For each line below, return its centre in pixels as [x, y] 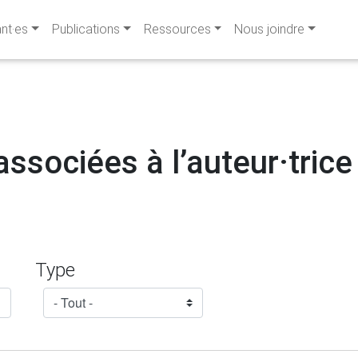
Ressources [177, 29]
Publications [86, 29]
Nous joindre [270, 29]
